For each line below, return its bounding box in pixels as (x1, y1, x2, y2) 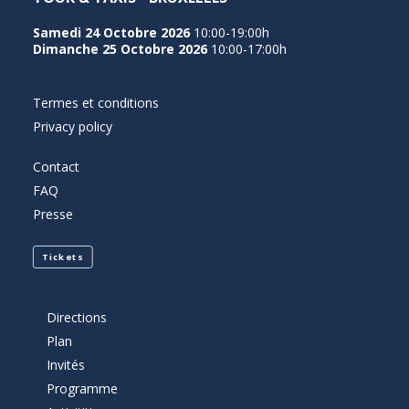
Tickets (42, 250, 84, 264)
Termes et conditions (33, 94, 159, 111)
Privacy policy (33, 118, 112, 135)
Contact (33, 158, 79, 175)
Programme (47, 380, 118, 397)
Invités (47, 356, 85, 373)
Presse (33, 205, 73, 223)
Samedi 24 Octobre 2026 (33, 24, 190, 41)
